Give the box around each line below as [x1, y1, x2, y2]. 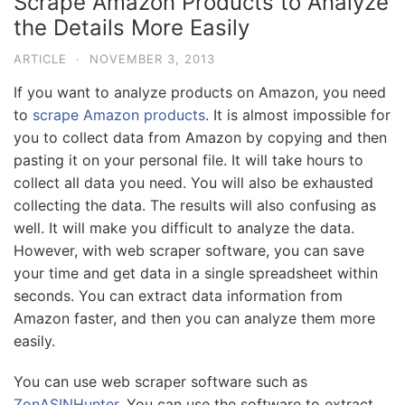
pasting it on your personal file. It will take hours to [14, 151, 363, 169]
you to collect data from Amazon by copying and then [14, 128, 387, 146]
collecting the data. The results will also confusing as [14, 196, 376, 214]
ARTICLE [14, 52, 67, 66]
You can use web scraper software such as [14, 372, 307, 391]
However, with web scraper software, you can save [14, 241, 364, 259]
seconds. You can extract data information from [14, 287, 343, 305]
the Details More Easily [14, 14, 250, 41]
